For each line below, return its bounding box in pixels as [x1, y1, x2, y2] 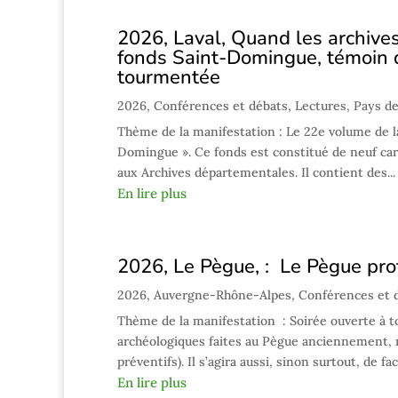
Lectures [295, 98, 346, 114]
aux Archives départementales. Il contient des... [117, 164, 395, 180]
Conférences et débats [154, 98, 288, 114]
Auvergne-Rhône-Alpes [154, 287, 291, 303]
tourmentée [117, 64, 220, 91]
